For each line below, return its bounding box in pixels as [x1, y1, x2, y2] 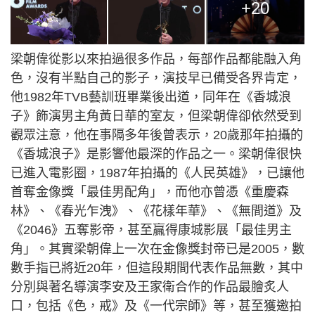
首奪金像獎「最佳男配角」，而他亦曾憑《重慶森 [11, 185, 289, 200]
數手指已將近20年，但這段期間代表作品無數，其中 [11, 261, 303, 276]
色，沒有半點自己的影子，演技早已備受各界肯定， [11, 71, 302, 86]
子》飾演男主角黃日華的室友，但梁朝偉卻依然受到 [11, 109, 302, 124]
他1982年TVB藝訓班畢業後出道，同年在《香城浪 [11, 90, 291, 105]
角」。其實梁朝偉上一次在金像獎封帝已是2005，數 [11, 242, 304, 257]
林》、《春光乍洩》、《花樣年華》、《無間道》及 [11, 204, 302, 219]
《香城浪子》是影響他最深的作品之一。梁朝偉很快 [11, 147, 302, 162]
